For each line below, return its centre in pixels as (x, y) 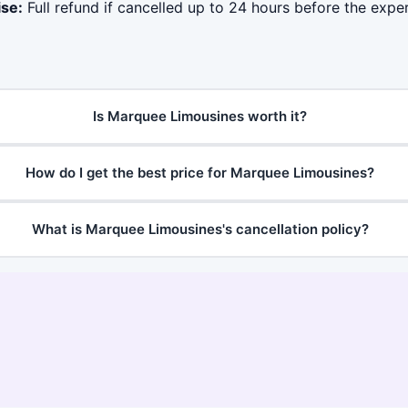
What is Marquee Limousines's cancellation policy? (200, 229)
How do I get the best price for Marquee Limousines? (200, 173)
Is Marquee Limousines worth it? (200, 117)
